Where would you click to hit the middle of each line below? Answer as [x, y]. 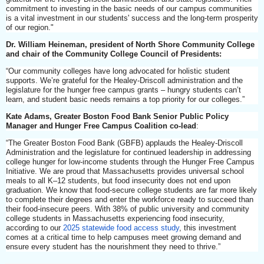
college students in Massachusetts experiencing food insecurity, [115, 218]
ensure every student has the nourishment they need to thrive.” [115, 246]
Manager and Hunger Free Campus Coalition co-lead [101, 126]
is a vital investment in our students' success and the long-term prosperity [132, 18]
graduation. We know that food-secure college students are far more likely [131, 190]
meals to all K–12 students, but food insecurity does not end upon [118, 180]
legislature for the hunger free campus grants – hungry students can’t [123, 90]
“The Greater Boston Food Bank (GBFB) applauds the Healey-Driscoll [124, 143]
